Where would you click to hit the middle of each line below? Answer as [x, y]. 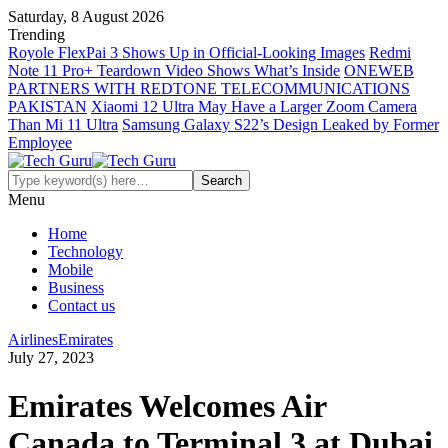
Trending [36, 34]
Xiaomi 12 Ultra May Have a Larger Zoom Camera [254, 106]
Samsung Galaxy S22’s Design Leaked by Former [280, 124]
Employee [40, 142]
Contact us [81, 305]
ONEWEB [379, 70]
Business [76, 287]
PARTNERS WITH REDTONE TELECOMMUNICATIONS [209, 88]
